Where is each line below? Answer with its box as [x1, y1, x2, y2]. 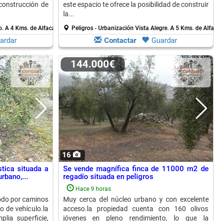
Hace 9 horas [75, 185, 111, 192]
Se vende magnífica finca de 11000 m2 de [63, 164, 209, 173]
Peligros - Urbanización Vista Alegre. [71, 25, 170, 32]
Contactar [104, 36, 136, 45]
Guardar [151, 36, 177, 45]
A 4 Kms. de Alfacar [4, 25, 57, 32]
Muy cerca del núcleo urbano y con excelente [63, 195, 209, 203]
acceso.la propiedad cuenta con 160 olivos [63, 205, 209, 213]
